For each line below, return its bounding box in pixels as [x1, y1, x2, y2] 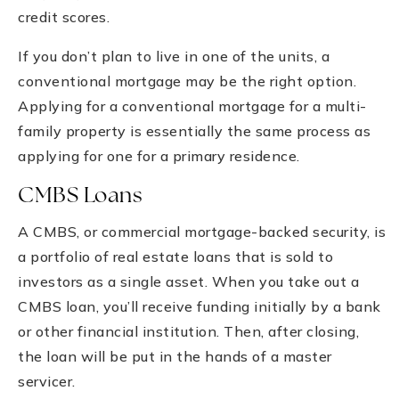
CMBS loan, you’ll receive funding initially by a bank [18, 297, 381, 315]
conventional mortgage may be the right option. [18, 71, 356, 90]
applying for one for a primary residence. [18, 146, 300, 165]
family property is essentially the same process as [18, 121, 370, 140]
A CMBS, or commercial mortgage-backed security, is [18, 222, 386, 240]
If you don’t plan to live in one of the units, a [18, 46, 330, 65]
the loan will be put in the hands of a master [18, 346, 332, 365]
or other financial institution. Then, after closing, [18, 322, 359, 340]
